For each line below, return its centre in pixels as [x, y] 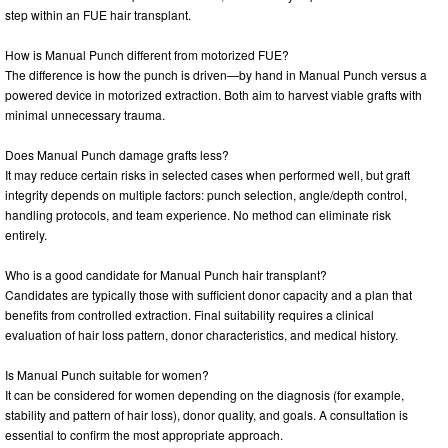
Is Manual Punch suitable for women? [107, 374]
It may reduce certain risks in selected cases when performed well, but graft [207, 174]
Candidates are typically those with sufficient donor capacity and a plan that [208, 294]
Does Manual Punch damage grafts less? [117, 154]
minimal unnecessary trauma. [85, 114]
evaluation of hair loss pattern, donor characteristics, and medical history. [201, 334]
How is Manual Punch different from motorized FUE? [147, 54]
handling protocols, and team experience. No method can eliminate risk [198, 214]
